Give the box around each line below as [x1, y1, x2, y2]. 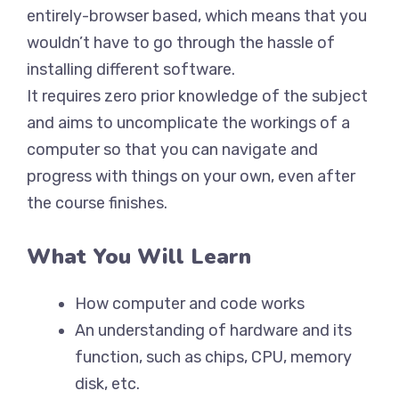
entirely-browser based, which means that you [27, 6, 367, 26]
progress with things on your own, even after [27, 167, 355, 186]
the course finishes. [27, 193, 167, 213]
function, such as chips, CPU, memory [75, 347, 352, 367]
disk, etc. [75, 374, 140, 394]
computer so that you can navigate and [27, 140, 318, 159]
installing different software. [27, 60, 235, 79]
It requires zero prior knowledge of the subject [27, 86, 368, 106]
